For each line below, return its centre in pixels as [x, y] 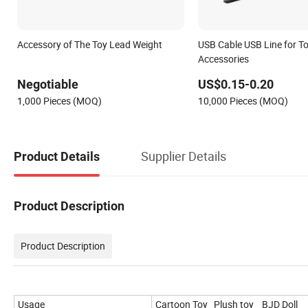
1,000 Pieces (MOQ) [59, 101]
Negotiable [48, 85]
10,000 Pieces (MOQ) [243, 101]
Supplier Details [184, 156]
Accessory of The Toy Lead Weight [90, 45]
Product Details [57, 156]
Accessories [223, 59]
